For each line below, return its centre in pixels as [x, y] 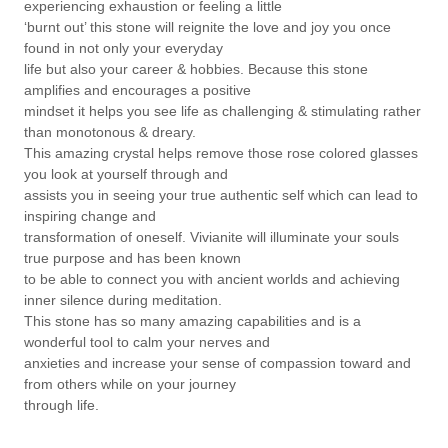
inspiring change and [90, 216]
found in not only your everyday [123, 48]
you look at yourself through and [126, 174]
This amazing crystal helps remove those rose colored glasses [221, 153]
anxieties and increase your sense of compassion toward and [217, 363]
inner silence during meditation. [123, 300]
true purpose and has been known [132, 258]
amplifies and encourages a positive [137, 90]
